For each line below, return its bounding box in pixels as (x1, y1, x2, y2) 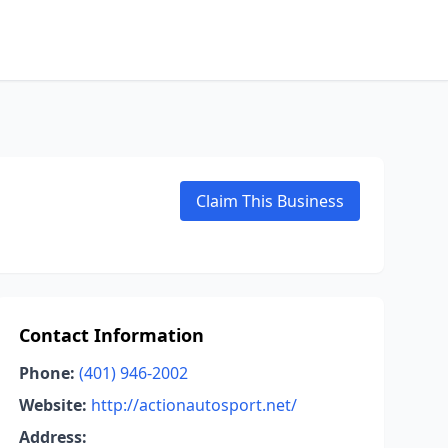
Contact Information (18, 323, 204, 347)
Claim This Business (196, 190, 344, 212)
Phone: (18, 362, 75, 384)
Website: (18, 394, 87, 416)
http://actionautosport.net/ (90, 394, 297, 416)
